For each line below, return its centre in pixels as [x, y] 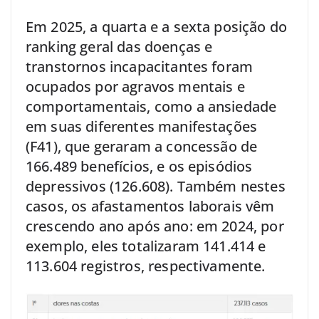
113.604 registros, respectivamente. [146, 266]
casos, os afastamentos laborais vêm [150, 206]
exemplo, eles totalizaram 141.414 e [146, 246]
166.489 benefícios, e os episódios [139, 166]
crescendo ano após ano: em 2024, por [155, 226]
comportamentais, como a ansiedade [151, 106]
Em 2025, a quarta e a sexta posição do [157, 26]
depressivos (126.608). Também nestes [156, 186]
